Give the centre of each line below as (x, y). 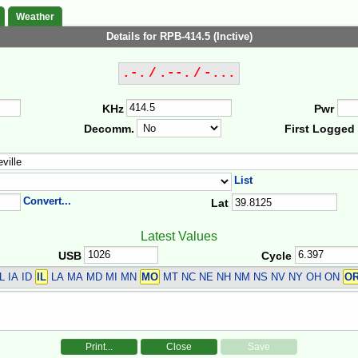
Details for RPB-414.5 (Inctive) (179, 37)
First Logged (320, 129)
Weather (35, 17)
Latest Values (179, 236)
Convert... (48, 201)
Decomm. (109, 129)
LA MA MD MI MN (93, 277)
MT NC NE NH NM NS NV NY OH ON (251, 277)
